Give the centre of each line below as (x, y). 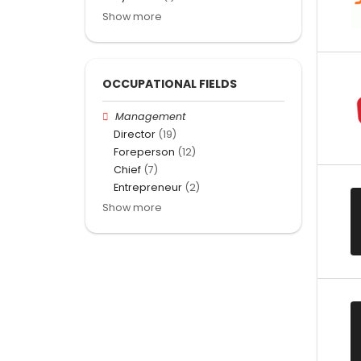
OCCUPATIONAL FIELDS (170, 83)
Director (135, 134)
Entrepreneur (148, 188)
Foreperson (144, 152)
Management (151, 116)
